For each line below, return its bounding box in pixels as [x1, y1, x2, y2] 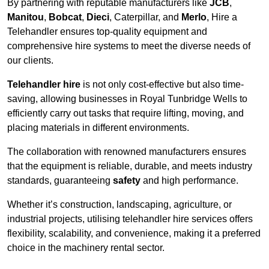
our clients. [7, 55, 53, 66]
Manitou [7, 12, 44, 23]
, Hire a [207, 12, 237, 23]
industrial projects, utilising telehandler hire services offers [7, 214, 253, 225]
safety [113, 175, 141, 186]
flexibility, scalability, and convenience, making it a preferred [7, 228, 261, 239]
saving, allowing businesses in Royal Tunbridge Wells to [7, 94, 247, 104]
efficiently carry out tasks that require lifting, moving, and [7, 108, 244, 119]
